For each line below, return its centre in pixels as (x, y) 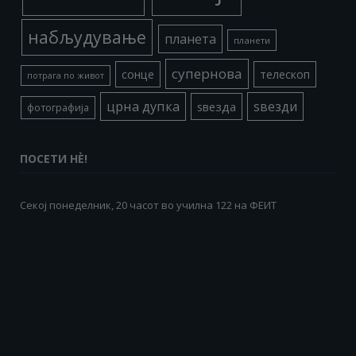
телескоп (284, 74)
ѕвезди (276, 106)
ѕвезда (217, 106)
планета (190, 39)
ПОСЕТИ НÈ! (54, 158)
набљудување (87, 37)
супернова (207, 73)
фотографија (58, 107)
